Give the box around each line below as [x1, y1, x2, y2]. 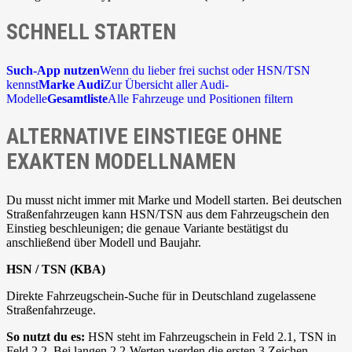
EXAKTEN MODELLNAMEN [6, 148, 236, 174]
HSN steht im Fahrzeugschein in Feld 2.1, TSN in [85, 329, 336, 343]
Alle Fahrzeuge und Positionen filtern [108, 92, 293, 106]
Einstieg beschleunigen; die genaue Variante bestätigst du [6, 221, 288, 235]
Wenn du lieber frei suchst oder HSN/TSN [100, 64, 310, 78]
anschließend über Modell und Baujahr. [6, 235, 201, 249]
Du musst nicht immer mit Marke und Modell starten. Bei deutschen [6, 192, 342, 207]
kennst [6, 78, 38, 92]
